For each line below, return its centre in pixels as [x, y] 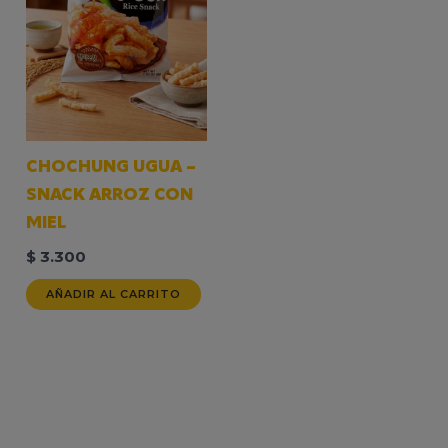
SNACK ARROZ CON [110, 196]
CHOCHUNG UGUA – [111, 168]
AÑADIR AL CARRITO [114, 293]
